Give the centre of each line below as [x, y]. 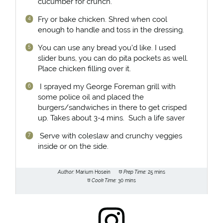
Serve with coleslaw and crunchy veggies [110, 135]
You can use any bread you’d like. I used [107, 47]
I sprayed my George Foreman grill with [107, 86]
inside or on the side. [73, 146]
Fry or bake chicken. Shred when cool [102, 19]
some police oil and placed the [92, 97]
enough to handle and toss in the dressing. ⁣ [112, 29]
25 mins [156, 172]
